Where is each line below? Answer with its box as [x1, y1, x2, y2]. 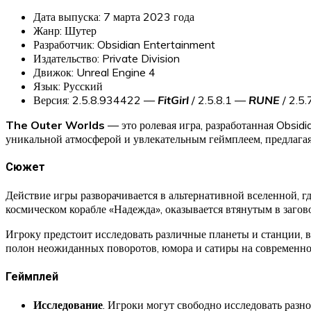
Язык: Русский [33, 78, 103, 93]
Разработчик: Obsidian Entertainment [33, 37, 215, 51]
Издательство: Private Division [33, 51, 180, 65]
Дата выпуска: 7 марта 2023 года [33, 9, 194, 24]
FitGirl [158, 92, 192, 107]
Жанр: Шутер [33, 23, 96, 37]
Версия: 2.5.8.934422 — [33, 92, 158, 107]
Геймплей [6, 269, 58, 283]
